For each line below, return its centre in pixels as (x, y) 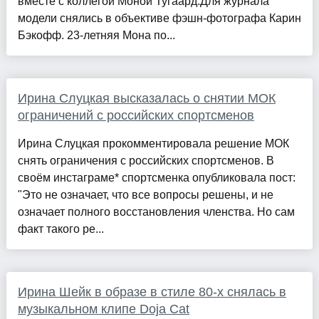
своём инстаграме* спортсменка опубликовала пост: (156, 178)
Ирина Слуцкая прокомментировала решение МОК (153, 144)
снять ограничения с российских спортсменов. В (146, 161)
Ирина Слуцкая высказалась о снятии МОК (146, 99)
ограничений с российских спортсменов (136, 116)
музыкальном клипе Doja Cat (103, 309)
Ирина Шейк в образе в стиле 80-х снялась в (152, 292)
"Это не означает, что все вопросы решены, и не (145, 195)
